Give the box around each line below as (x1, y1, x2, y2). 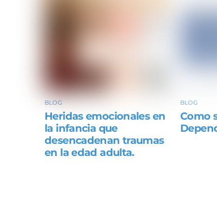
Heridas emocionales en (45, 110, 166, 123)
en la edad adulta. (45, 146, 135, 159)
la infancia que (45, 122, 118, 135)
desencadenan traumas (45, 134, 164, 147)
